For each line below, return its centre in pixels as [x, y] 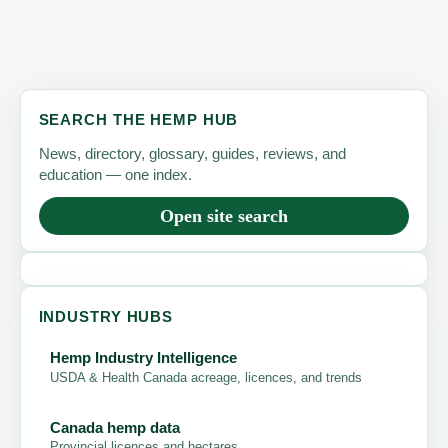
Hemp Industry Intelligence [143, 358]
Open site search [224, 215]
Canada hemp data [114, 427]
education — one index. [115, 174]
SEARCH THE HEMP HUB [138, 120]
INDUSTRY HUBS [106, 317]
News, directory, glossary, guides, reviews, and [192, 153]
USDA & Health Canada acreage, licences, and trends [205, 377]
